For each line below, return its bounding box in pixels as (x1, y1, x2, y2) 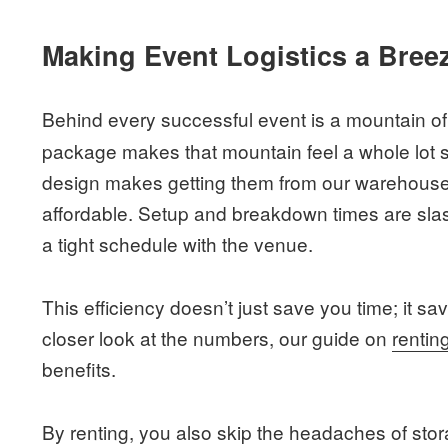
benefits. (42, 355, 117, 382)
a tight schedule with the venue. (42, 230, 314, 258)
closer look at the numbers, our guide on (42, 324, 393, 351)
